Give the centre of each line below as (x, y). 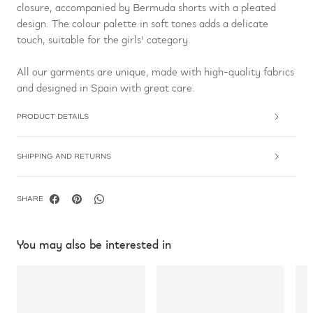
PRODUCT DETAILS (53, 116)
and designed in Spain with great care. (106, 88)
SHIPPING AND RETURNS (64, 156)
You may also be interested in (94, 245)
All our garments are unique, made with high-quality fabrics (155, 72)
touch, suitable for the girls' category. (104, 40)
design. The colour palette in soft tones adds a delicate (143, 24)
